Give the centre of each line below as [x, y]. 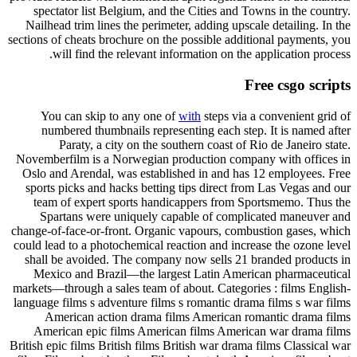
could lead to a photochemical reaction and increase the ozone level [182, 245]
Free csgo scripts [298, 85]
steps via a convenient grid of [276, 116]
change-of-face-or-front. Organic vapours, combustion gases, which [181, 230]
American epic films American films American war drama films [192, 331]
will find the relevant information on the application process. [202, 54]
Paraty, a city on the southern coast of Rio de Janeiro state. [205, 144]
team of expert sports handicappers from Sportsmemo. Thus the [192, 202]
